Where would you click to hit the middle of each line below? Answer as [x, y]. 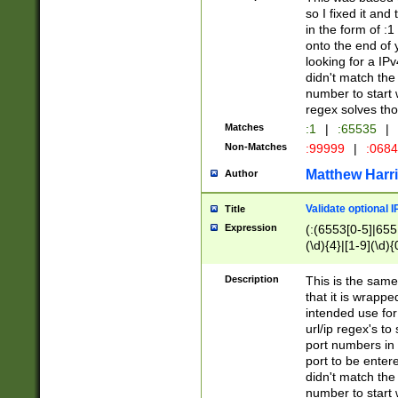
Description [251, 279]
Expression [251, 227]
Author [241, 173]
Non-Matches [255, 147]
